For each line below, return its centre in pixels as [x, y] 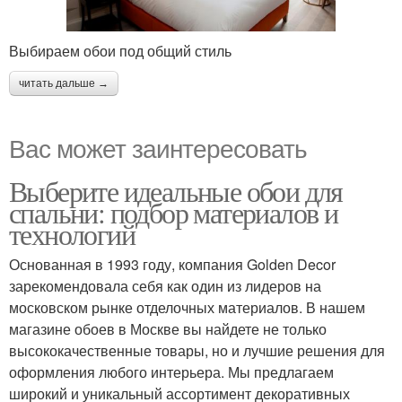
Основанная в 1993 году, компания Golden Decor [172, 264]
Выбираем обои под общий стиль [120, 50]
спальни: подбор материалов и [174, 212]
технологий [72, 233]
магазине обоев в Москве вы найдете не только [168, 328]
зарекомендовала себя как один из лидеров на [165, 285]
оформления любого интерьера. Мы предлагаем [171, 371]
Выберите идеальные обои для [176, 190]
